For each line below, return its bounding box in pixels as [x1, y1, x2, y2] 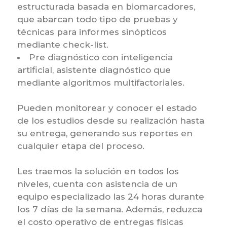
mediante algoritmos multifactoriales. [17, 77, 184, 88]
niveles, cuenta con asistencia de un [17, 178, 177, 189]
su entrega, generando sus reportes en [17, 128, 193, 138]
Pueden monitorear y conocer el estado [17, 102, 197, 113]
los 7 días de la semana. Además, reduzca [17, 204, 202, 214]
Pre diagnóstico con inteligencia [28, 52, 173, 62]
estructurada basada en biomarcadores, [17, 1, 195, 12]
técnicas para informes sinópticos [17, 26, 167, 37]
